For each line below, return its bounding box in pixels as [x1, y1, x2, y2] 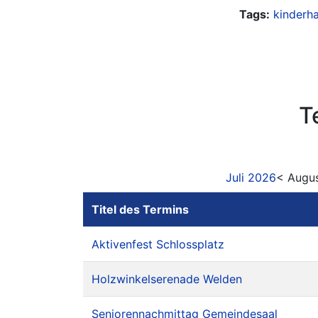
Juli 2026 [225, 170, 276, 185]
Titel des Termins [92, 202, 189, 216]
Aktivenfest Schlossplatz [92, 237, 224, 251]
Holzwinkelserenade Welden [92, 272, 242, 286]
